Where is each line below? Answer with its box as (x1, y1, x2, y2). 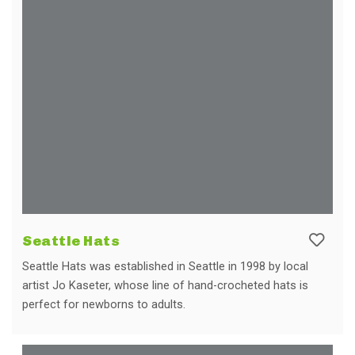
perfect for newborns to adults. (22, 296, 189, 311)
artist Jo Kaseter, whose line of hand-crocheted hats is (22, 277, 308, 292)
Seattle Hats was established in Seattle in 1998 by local (22, 258, 308, 273)
